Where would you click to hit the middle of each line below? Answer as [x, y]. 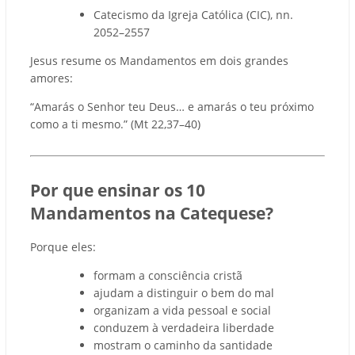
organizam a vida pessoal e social [182, 311]
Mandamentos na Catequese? [152, 213]
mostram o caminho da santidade [183, 345]
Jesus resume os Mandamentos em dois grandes [159, 60]
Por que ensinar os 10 [118, 190]
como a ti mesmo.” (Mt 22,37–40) [115, 124]
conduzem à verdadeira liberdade [184, 328]
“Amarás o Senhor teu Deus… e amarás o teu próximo [172, 106]
